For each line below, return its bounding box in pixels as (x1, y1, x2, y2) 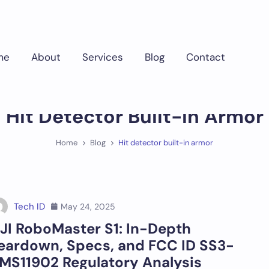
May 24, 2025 (60, 201, 115, 212)
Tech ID (13, 201, 45, 213)
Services (82, 50, 123, 64)
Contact (186, 50, 225, 64)
